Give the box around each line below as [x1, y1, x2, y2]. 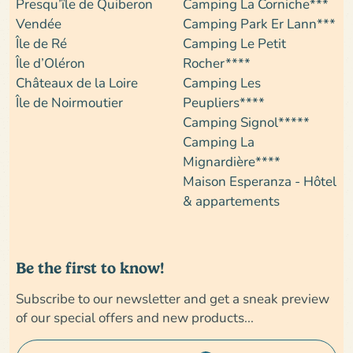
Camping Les [183, 72, 261, 91]
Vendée [16, 13, 61, 32]
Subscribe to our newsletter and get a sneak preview [16, 288, 329, 307]
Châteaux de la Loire [16, 72, 138, 91]
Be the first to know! [16, 258, 165, 277]
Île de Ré [16, 33, 67, 52]
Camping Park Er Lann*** [183, 13, 336, 32]
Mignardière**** [183, 151, 281, 170]
